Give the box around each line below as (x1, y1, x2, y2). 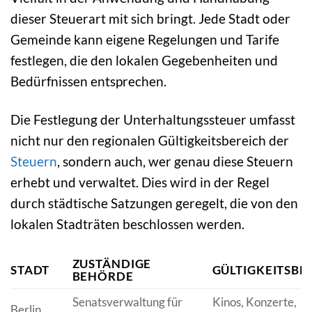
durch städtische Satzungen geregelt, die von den (10, 195, 298, 212)
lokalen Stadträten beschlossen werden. (10, 216, 244, 233)
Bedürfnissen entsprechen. (10, 73, 166, 90)
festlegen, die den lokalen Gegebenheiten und (10, 52, 278, 69)
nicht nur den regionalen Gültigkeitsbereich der (10, 132, 289, 149)
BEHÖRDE (72, 269, 134, 284)
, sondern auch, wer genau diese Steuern (57, 153, 293, 170)
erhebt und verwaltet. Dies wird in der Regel (10, 174, 270, 191)
